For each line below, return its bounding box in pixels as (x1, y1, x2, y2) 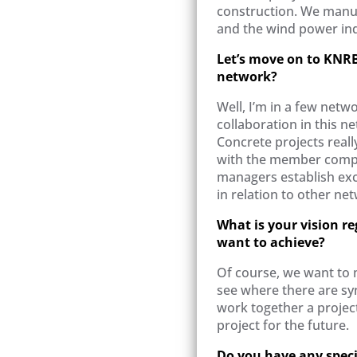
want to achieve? (217, 233, 325, 252)
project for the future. (217, 316, 349, 335)
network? (217, 68, 277, 86)
